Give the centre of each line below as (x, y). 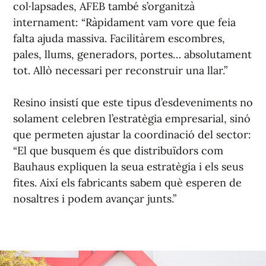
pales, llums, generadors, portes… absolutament (132, 55)
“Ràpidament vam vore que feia (159, 23)
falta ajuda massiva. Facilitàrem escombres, (119, 39)
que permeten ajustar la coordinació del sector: (132, 135)
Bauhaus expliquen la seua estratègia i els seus (128, 167)
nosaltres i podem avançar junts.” (95, 199)
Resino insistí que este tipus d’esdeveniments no (133, 103)
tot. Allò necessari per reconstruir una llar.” (120, 71)
